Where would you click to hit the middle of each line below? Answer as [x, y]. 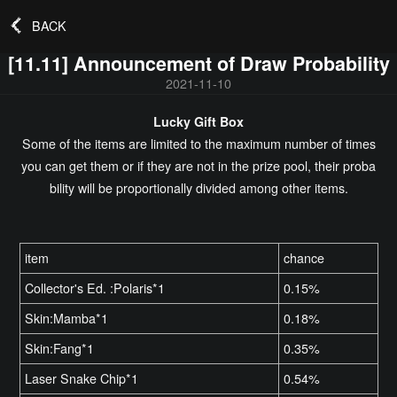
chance [304, 257]
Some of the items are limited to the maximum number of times [198, 143]
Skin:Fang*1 [60, 348]
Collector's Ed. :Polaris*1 [95, 288]
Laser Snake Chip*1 [82, 378]
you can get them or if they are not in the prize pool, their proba [198, 165]
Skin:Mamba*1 [67, 318]
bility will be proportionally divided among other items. [198, 187]
